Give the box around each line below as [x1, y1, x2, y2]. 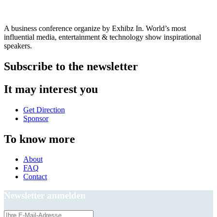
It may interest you [4, 82, 98, 95]
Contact [23, 172, 47, 181]
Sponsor [23, 114, 48, 123]
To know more [4, 132, 75, 145]
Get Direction [23, 105, 65, 114]
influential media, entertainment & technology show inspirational [4, 32, 201, 41]
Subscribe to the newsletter [4, 60, 138, 73]
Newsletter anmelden [4, 190, 86, 201]
